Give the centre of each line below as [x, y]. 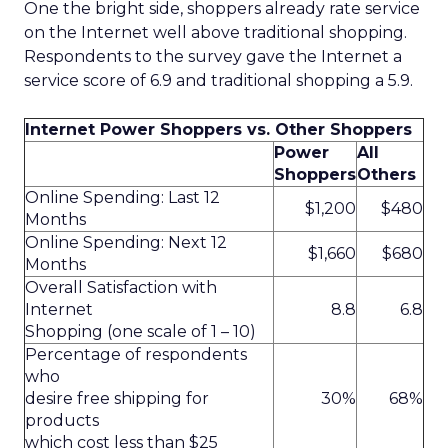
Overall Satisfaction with [121, 287]
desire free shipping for [117, 398]
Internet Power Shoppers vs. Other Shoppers [218, 129]
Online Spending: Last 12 [122, 197]
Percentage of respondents [136, 354]
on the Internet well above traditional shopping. [215, 32]
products [62, 420]
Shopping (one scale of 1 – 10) [140, 331]
